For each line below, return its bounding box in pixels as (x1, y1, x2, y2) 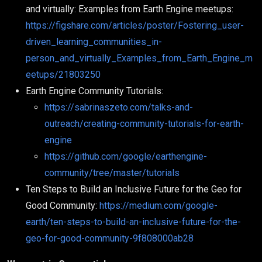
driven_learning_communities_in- (26, 36, 162, 47)
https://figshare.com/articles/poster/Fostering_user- (26, 20, 244, 31)
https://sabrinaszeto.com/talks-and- (44, 102, 193, 113)
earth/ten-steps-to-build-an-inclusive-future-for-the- (26, 216, 241, 227)
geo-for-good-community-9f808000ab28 (26, 233, 194, 244)
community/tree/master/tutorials (44, 167, 180, 178)
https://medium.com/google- (99, 200, 218, 211)
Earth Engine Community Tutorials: (26, 85, 163, 96)
